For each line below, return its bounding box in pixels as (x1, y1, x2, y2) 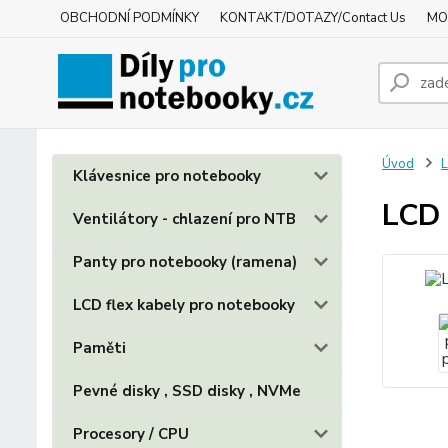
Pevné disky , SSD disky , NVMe (73, 381, 301, 401)
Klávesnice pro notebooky (73, 166, 261, 186)
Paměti (73, 338, 126, 358)
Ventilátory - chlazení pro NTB (73, 209, 296, 229)
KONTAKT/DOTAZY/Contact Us (220, 9, 406, 27)
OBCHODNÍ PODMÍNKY (60, 9, 199, 27)
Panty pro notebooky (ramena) (73, 252, 297, 272)
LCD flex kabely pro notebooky (73, 295, 295, 315)
